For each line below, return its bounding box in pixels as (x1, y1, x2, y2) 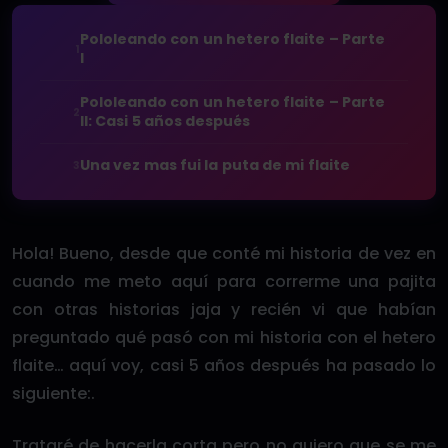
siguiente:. (12, 382, 95, 405)
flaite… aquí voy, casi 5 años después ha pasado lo (12, 354, 436, 377)
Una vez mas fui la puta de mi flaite (80, 155, 350, 175)
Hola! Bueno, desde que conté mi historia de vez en (12, 242, 436, 265)
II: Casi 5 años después (80, 111, 251, 131)
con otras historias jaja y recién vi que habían (12, 298, 436, 321)
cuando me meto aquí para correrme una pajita (12, 270, 436, 293)
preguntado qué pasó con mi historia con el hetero (12, 326, 436, 349)
